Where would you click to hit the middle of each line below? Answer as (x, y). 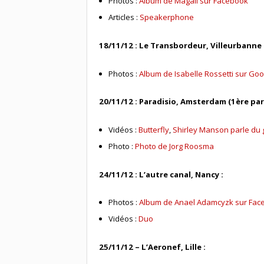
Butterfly (154, 130)
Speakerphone (167, 17)
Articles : (124, 17)
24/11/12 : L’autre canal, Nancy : (161, 174)
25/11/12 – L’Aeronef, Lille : (152, 247)
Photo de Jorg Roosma (175, 146)
